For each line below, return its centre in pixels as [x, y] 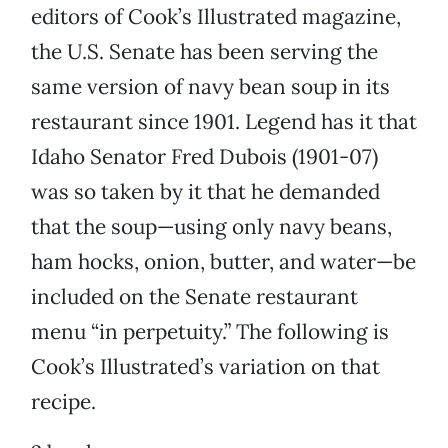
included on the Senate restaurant [194, 297]
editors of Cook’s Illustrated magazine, [216, 17]
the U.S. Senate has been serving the [204, 52]
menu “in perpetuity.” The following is [210, 332]
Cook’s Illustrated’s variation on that [205, 367]
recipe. [63, 402]
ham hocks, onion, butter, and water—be [223, 262]
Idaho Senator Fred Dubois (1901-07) [204, 157]
